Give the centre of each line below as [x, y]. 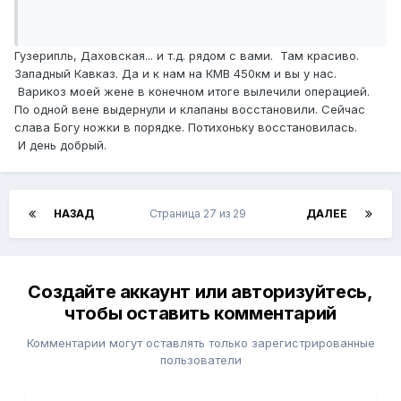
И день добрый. [60, 145]
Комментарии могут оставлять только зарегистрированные [200, 343]
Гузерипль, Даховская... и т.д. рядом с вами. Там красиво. [187, 56]
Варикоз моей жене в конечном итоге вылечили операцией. [192, 92]
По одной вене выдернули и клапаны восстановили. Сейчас [190, 110]
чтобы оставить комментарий [200, 314]
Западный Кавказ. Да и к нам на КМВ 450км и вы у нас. [175, 74]
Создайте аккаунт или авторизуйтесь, [200, 292]
